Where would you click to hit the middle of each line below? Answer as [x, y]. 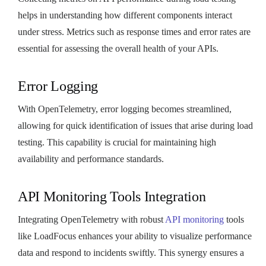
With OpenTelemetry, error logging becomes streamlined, [125, 109]
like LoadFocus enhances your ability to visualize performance [135, 236]
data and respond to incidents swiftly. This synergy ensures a [131, 252]
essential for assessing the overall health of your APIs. [118, 48]
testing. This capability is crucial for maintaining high [117, 142]
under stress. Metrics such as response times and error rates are [134, 31]
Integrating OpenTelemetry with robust [91, 219]
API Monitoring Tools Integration [112, 196]
